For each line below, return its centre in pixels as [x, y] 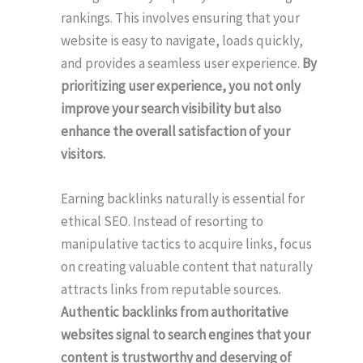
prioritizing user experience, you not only [181, 86]
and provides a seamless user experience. [181, 64]
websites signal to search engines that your [186, 335]
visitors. [83, 154]
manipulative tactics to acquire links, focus [186, 244]
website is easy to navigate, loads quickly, [182, 41]
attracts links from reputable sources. [171, 290]
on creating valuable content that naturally [187, 267]
